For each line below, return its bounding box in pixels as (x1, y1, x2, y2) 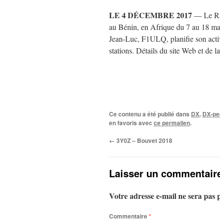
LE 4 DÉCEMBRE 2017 (109, 9, 192, 21)
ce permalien (154, 118, 190, 127)
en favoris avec (109, 118, 154, 127)
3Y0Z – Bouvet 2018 (115, 136, 172, 145)
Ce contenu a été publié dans (109, 110, 191, 118)
